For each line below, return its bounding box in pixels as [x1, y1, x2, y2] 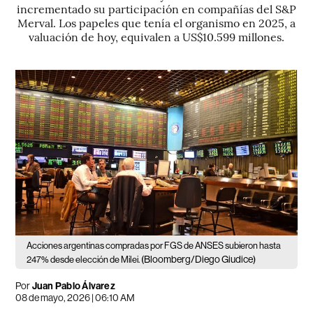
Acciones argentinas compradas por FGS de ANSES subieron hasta [27, 240, 282, 251]
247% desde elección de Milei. [27, 254, 142, 265]
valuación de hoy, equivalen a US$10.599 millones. [28, 29, 284, 44]
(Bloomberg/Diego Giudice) [141, 253, 256, 265]
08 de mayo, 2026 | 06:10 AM [15, 291, 136, 303]
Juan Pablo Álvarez [31, 279, 115, 292]
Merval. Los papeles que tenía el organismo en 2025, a [17, 15, 296, 30]
